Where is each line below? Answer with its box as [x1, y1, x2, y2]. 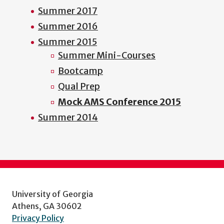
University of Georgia [12, 189, 93, 199]
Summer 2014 [38, 111, 98, 123]
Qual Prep [58, 80, 100, 92]
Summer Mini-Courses [58, 49, 155, 61]
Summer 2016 [38, 20, 98, 32]
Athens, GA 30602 [12, 201, 82, 211]
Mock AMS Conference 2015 [58, 96, 181, 108]
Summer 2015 [38, 36, 97, 48]
